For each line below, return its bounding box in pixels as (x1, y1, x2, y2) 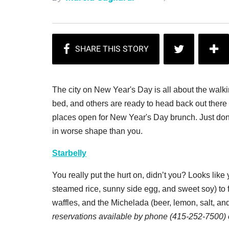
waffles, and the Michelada (52, 198, 149, 207)
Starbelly (52, 148, 86, 157)
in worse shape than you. (52, 126, 143, 135)
